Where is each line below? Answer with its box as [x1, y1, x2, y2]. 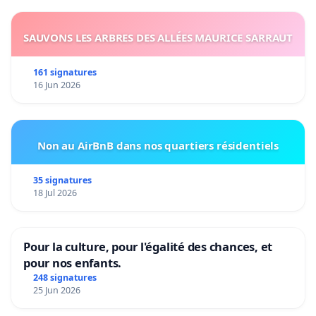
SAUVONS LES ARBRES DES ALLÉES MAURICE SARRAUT [23, 30, 293, 44]
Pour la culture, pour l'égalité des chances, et [23, 238, 273, 255]
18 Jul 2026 [32, 186, 77, 199]
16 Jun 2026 [32, 78, 80, 91]
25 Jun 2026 [32, 284, 80, 296]
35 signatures [32, 174, 92, 186]
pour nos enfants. [23, 254, 122, 271]
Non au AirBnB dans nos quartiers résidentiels [37, 138, 279, 152]
